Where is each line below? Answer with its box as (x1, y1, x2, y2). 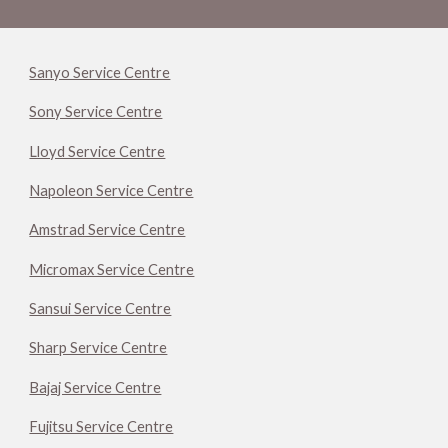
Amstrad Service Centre (29, 221, 186, 239)
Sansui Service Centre (29, 299, 172, 317)
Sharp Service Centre (29, 339, 168, 357)
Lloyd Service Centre (29, 142, 166, 160)
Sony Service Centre (29, 103, 163, 121)
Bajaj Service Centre (29, 378, 162, 396)
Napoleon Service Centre (29, 181, 194, 199)
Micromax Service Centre (29, 260, 195, 278)
